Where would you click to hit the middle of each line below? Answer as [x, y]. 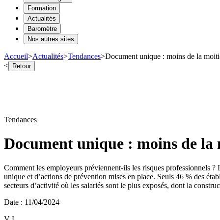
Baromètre [42, 28]
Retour [22, 66]
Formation [42, 8]
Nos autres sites [51, 39]
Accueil [16, 56]
